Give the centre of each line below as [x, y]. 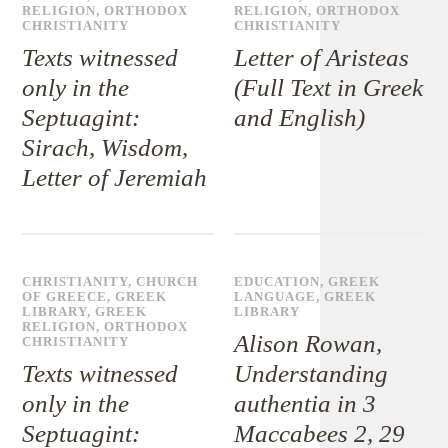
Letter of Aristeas [322, 57]
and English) [300, 117]
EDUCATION [277, 282]
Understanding [311, 373]
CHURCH [167, 282]
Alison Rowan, [308, 343]
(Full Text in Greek [329, 87]
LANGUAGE [275, 297]
